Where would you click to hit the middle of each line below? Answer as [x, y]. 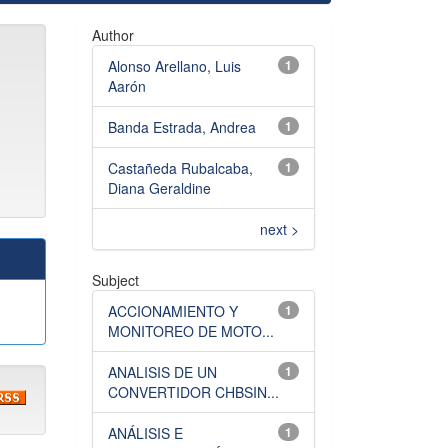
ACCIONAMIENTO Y [173, 311]
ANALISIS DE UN [162, 372]
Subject [115, 280]
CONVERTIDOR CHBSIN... [193, 392]
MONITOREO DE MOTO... [191, 331]
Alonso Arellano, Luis [174, 66]
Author [113, 35]
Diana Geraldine [159, 188]
